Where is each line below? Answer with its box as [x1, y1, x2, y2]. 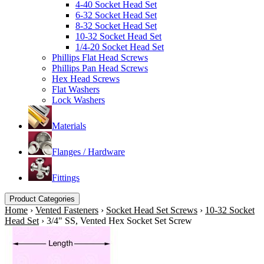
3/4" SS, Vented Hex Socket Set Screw [47, 216, 192, 226]
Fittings [52, 173, 80, 183]
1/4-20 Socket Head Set [75, 42, 164, 52]
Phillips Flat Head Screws [52, 52, 148, 62]
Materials [52, 121, 86, 131]
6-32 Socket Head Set [75, 10, 157, 20]
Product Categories [9, 194, 75, 203]
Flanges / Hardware [52, 147, 125, 157]
